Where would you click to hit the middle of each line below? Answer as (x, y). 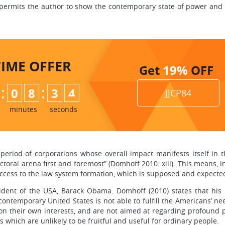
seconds (63, 109)
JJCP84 (178, 93)
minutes (23, 109)
